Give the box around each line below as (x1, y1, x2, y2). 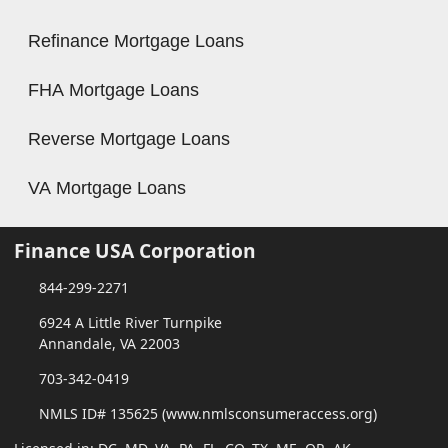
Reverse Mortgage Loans (28, 129, 230, 150)
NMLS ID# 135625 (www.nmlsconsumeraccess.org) (38, 404, 377, 424)
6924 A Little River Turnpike (38, 313, 222, 333)
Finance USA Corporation (14, 237, 256, 265)
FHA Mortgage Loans (28, 80, 199, 101)
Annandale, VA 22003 (38, 334, 180, 354)
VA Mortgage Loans (28, 178, 186, 199)
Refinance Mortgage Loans (28, 31, 244, 52)
